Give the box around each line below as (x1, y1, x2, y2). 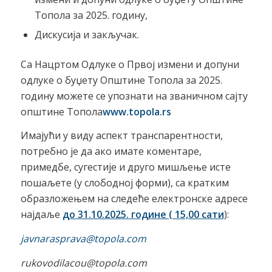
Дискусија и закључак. (34, 27, 139, 41)
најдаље (20, 208, 63, 222)
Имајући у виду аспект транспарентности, (20, 129, 223, 143)
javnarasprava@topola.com (20, 231, 146, 245)
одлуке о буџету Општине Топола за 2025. (20, 73, 222, 87)
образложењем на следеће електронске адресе (20, 192, 248, 206)
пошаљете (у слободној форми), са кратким (20, 176, 229, 190)
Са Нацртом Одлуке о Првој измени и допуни (20, 57, 239, 71)
